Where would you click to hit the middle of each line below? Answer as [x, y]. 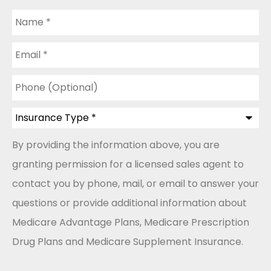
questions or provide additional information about [129, 203]
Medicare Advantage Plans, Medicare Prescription [131, 222]
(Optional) [37, 88]
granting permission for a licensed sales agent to [128, 164]
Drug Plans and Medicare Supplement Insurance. [128, 241]
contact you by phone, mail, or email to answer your [135, 183]
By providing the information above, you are [116, 145]
